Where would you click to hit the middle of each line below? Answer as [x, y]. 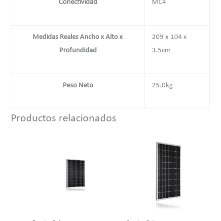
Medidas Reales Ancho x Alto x [78, 37]
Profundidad [78, 51]
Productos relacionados [64, 119]
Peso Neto [78, 86]
